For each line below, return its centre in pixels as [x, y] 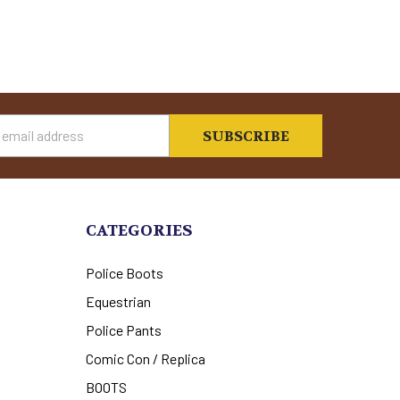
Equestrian [118, 301]
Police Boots [124, 272]
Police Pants [123, 329]
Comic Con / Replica [145, 358]
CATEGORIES [139, 230]
